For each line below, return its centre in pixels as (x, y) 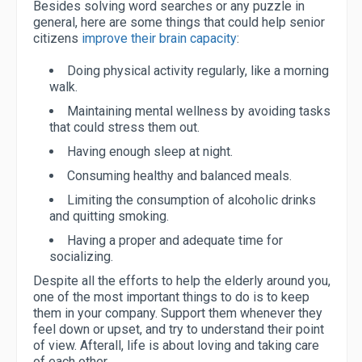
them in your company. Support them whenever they (178, 314)
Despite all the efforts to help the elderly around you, (182, 281)
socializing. (81, 257)
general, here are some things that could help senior (179, 23)
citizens (57, 39)
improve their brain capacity (159, 39)
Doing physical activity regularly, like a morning (198, 71)
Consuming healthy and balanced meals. (179, 176)
